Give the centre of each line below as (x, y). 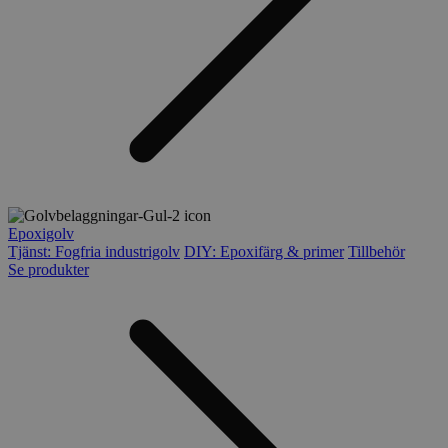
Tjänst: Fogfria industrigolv (94, 252)
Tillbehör (376, 252)
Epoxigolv (41, 234)
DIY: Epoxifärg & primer (264, 252)
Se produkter (48, 270)
